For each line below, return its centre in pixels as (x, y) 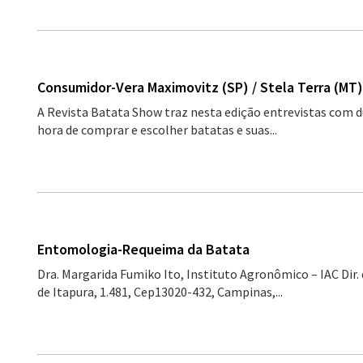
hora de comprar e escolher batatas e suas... (157, 130)
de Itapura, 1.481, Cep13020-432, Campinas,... (160, 292)
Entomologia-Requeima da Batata (143, 249)
